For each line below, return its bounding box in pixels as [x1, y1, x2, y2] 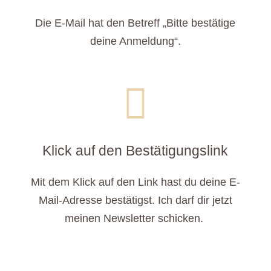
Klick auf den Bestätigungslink [42, 143, 229, 158]
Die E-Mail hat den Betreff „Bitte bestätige [35, 17, 236, 29]
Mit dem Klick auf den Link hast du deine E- [30, 176, 240, 188]
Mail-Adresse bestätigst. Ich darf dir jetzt [38, 194, 232, 206]
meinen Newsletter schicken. [64, 212, 206, 224]
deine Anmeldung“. [90, 35, 181, 47]
